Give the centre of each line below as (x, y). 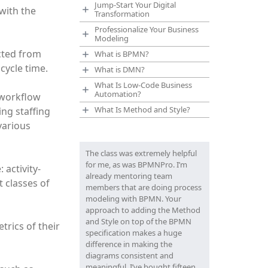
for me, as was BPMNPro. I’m (136, 165)
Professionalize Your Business (146, 29)
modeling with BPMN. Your (133, 199)
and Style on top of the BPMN (138, 221)
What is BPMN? (121, 54)
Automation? (118, 94)
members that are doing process (143, 187)
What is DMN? (119, 69)
